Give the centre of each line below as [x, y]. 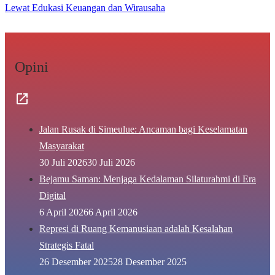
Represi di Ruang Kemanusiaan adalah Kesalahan [136, 228]
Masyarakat [62, 145]
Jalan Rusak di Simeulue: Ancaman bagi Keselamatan [143, 129]
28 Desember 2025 [150, 261]
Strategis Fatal [67, 245]
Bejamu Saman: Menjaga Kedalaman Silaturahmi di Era [148, 179]
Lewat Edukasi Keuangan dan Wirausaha [85, 7]
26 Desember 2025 [76, 261]
